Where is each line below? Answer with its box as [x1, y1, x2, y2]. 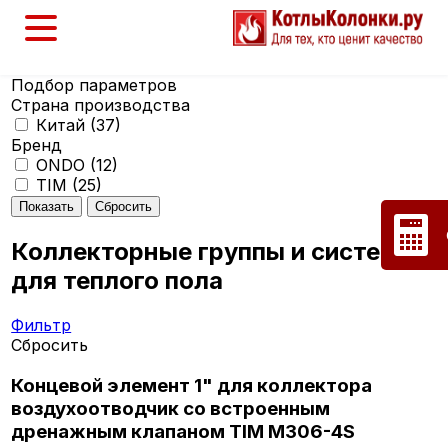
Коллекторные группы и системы [11, 236, 419, 266]
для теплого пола [11, 265, 224, 295]
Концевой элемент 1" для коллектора [11, 373, 373, 397]
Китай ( [36, 115, 97, 135]
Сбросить [11, 334, 89, 355]
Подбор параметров [11, 75, 178, 95]
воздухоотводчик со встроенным [11, 396, 331, 420]
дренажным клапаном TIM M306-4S [11, 419, 356, 443]
